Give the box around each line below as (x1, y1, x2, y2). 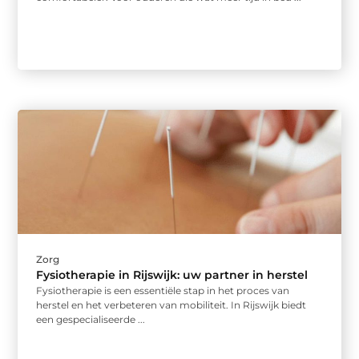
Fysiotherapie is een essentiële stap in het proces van (36, 284, 290, 297)
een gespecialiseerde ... (36, 313, 146, 326)
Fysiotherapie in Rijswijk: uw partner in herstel (36, 268, 309, 283)
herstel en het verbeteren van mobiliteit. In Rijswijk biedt (36, 299, 307, 312)
